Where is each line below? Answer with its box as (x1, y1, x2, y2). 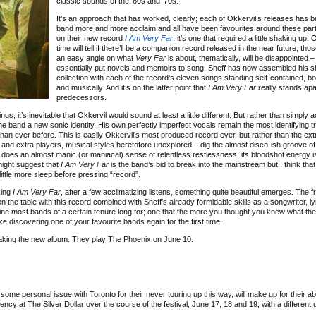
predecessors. (56, 93, 107, 102)
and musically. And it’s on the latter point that (56, 83, 208, 92)
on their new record (56, 34, 125, 42)
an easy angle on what (56, 54, 135, 62)
